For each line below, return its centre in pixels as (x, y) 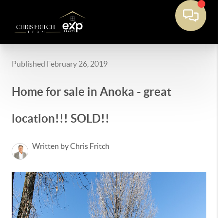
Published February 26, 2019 (60, 64)
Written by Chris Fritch (71, 146)
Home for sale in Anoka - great (91, 92)
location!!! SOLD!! (61, 118)
